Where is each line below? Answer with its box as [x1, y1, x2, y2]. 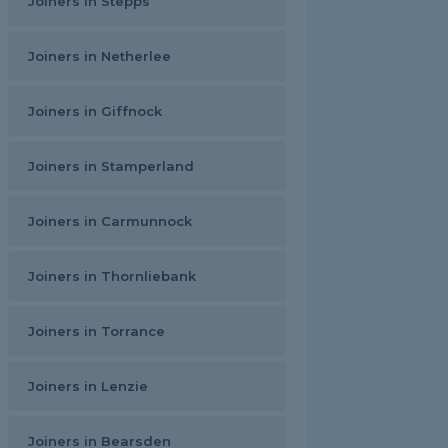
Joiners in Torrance [28, 323, 165, 339]
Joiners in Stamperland [28, 158, 194, 174]
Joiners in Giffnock [28, 103, 162, 119]
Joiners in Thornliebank [28, 268, 196, 284]
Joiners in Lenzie [28, 378, 148, 394]
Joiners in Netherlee [28, 48, 171, 64]
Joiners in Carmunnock [28, 213, 192, 229]
